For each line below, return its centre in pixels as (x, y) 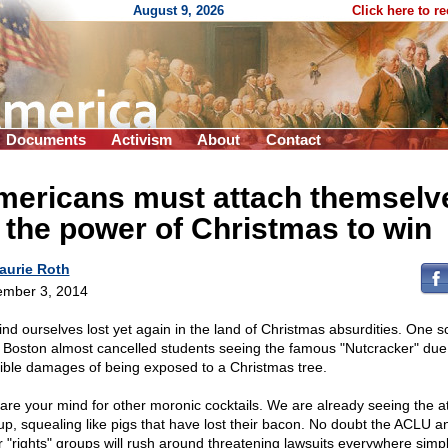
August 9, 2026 (178, 10)
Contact (293, 139)
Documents (46, 139)
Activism (141, 139)
